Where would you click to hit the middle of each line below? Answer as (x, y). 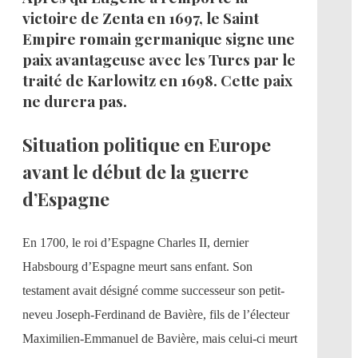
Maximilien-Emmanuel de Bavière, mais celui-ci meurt (160, 338)
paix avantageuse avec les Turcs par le (159, 59)
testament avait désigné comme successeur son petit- (153, 290)
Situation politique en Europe (147, 144)
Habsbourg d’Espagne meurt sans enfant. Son (137, 266)
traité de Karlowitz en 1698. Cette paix (157, 80)
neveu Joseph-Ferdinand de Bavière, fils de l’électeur (156, 314)
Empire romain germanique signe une (159, 38)
